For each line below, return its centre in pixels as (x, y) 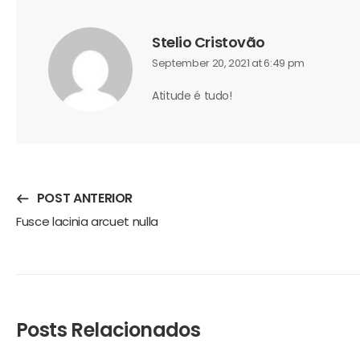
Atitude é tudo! (192, 96)
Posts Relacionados (108, 330)
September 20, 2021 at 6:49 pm (228, 63)
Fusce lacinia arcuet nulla (87, 221)
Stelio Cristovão (209, 43)
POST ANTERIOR (85, 198)
